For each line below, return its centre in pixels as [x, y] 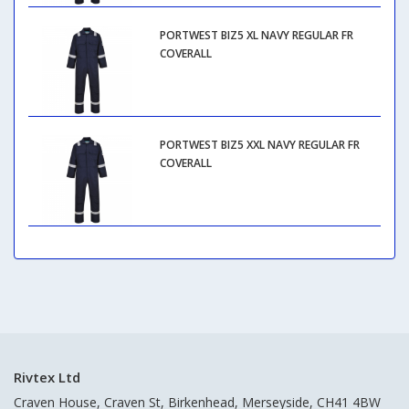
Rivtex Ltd [47, 377]
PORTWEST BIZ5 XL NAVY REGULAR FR [256, 36]
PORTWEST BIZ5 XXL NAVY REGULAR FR [259, 144]
